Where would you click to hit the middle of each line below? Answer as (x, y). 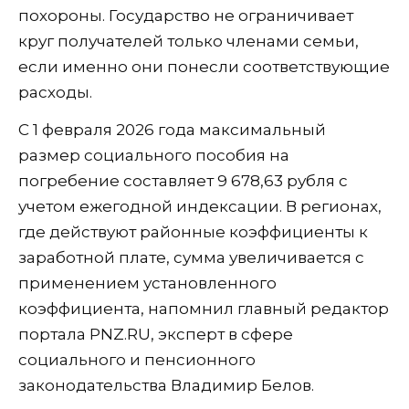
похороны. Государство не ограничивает (186, 16)
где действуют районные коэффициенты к (193, 232)
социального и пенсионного (137, 360)
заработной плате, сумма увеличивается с (191, 258)
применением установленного (147, 283)
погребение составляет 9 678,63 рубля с (183, 181)
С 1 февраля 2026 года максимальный (172, 130)
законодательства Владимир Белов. (166, 386)
